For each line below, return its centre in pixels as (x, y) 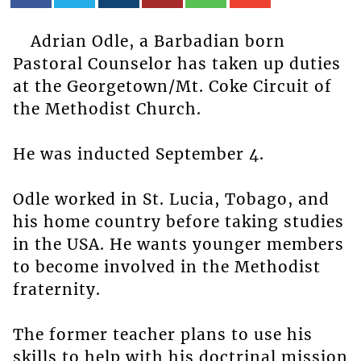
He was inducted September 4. (138, 154)
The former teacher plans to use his (162, 335)
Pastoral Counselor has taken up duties (176, 64)
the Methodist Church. (107, 109)
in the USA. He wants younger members (178, 245)
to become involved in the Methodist (166, 267)
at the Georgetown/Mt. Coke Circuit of (172, 87)
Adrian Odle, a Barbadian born (158, 41)
